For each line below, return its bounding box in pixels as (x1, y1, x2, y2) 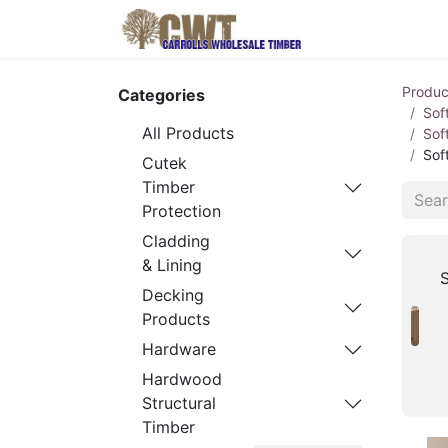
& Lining (142, 255, 202, 275)
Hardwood (142, 369, 222, 389)
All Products (142, 123, 234, 143)
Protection (142, 201, 221, 221)
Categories (118, 85, 205, 105)
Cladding (142, 231, 210, 251)
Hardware (142, 339, 216, 359)
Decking (142, 285, 204, 305)
